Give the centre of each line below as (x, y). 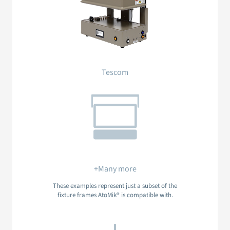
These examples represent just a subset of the (115, 186)
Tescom (115, 73)
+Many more (115, 169)
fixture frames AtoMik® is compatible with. (115, 195)
